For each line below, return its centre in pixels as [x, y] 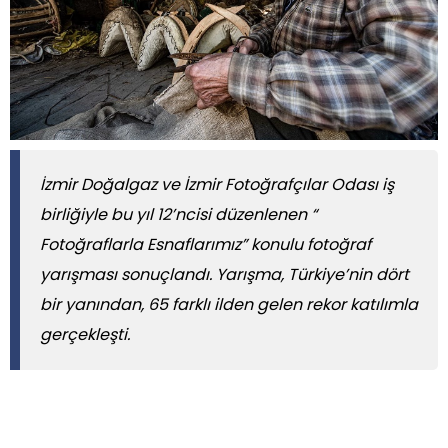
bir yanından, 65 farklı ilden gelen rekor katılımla [229, 305]
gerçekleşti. [85, 335]
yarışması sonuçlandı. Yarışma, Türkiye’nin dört [224, 275]
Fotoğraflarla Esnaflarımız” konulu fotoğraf [205, 245]
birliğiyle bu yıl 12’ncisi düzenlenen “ [178, 215]
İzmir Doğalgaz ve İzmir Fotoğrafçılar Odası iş [217, 185]
